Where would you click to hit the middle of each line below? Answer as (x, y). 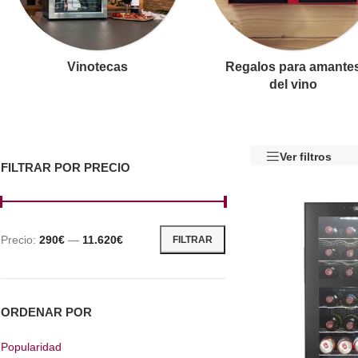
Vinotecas (98, 67)
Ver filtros (306, 157)
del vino (293, 85)
